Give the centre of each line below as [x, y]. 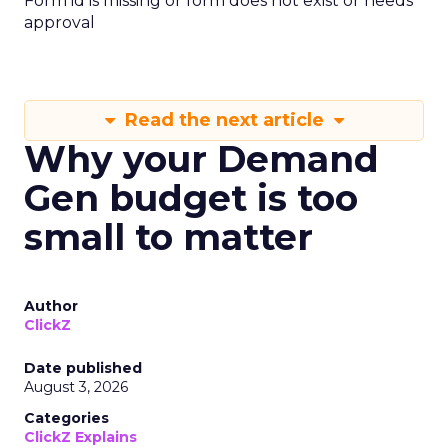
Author [51, 306]
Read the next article [224, 120]
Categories [66, 418]
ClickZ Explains [80, 437]
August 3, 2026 [76, 387]
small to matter [168, 237]
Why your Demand [201, 159]
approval [59, 22]
